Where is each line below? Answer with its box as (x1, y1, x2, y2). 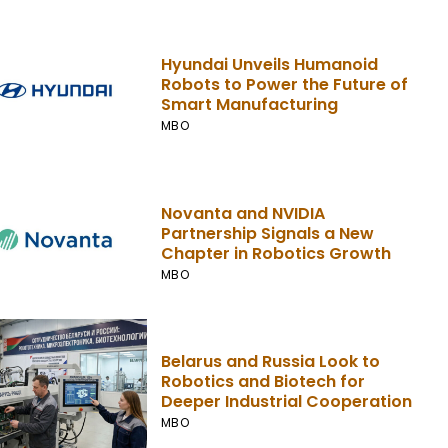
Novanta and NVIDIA (160, 201, 325, 225)
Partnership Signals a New (160, 221, 374, 245)
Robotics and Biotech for (160, 370, 365, 394)
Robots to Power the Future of (160, 72, 408, 96)
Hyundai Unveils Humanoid (160, 52, 378, 76)
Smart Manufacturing (160, 92, 338, 116)
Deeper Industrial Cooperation (160, 390, 412, 414)
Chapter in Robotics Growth (160, 241, 391, 265)
